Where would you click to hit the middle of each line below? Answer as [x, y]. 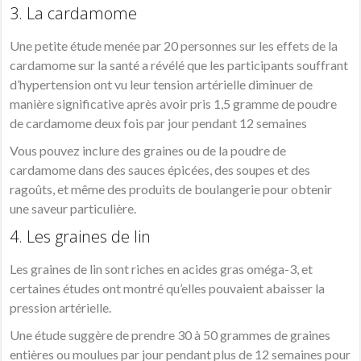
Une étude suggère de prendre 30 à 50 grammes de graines [170, 335]
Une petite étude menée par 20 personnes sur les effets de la [174, 46]
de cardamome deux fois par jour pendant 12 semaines [159, 123]
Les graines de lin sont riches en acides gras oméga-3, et [162, 269]
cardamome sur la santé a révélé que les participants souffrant [179, 65]
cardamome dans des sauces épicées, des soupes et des [160, 170]
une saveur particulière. [73, 209]
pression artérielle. [61, 308]
